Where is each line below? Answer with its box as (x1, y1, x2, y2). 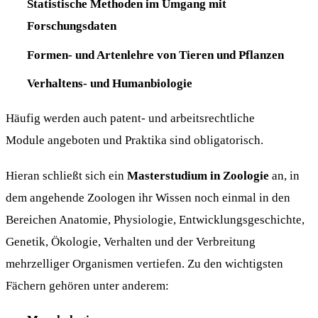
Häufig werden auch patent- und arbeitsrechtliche (6, 111, 255, 126)
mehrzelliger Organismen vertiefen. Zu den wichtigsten (6, 256, 283, 270)
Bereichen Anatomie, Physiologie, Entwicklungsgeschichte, (6, 212, 305, 226)
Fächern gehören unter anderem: (6, 278, 169, 292)
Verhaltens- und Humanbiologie (26, 76, 192, 91)
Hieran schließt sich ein (6, 168, 127, 182)
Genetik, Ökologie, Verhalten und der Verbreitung (6, 234, 256, 248)
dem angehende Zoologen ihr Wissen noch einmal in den (6, 190, 290, 204)
